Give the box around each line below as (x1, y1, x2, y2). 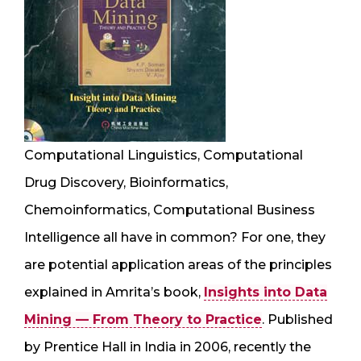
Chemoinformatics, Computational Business (24, 201, 315, 218)
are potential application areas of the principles (24, 256, 332, 272)
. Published (262, 311, 333, 327)
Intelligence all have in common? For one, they (24, 229, 326, 245)
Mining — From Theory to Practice (24, 311, 262, 327)
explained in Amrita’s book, (24, 284, 204, 300)
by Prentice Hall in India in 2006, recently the (24, 338, 311, 355)
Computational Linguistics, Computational (24, 147, 303, 163)
